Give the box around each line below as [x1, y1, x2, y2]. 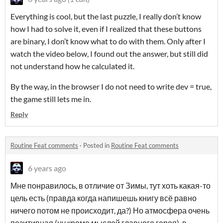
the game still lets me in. [10, 94, 91, 104]
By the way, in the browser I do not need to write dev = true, [10, 82, 212, 92]
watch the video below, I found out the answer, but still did [10, 49, 208, 59]
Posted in [83, 141, 111, 150]
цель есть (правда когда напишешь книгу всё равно [10, 193, 197, 203]
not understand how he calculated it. [10, 61, 134, 71]
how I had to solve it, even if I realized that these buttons [10, 24, 202, 34]
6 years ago [28, 163, 66, 173]
